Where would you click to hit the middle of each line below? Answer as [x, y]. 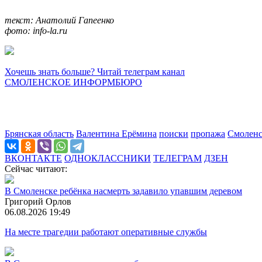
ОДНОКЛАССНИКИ [108, 158]
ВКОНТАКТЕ [33, 158]
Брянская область [39, 133]
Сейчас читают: [36, 168]
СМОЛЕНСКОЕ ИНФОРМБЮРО [73, 82]
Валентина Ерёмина [116, 133]
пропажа [208, 133]
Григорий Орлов [38, 201]
